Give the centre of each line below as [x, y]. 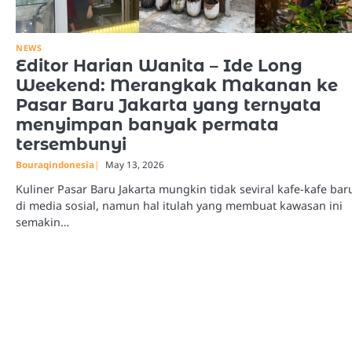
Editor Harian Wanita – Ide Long [159, 66]
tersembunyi [71, 144]
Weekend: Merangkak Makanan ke [177, 85]
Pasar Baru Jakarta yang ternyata [169, 105]
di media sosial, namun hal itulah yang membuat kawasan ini [179, 205]
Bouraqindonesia [55, 165]
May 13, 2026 [135, 165]
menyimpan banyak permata [147, 125]
